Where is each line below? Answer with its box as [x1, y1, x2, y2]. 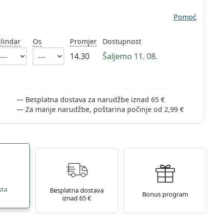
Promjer [69, 37, 97, 46]
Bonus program [142, 189, 189, 198]
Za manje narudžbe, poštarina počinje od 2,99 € [25, 105, 184, 114]
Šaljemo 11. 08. [102, 51, 157, 62]
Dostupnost [102, 37, 141, 46]
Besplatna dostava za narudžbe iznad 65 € [25, 95, 165, 104]
